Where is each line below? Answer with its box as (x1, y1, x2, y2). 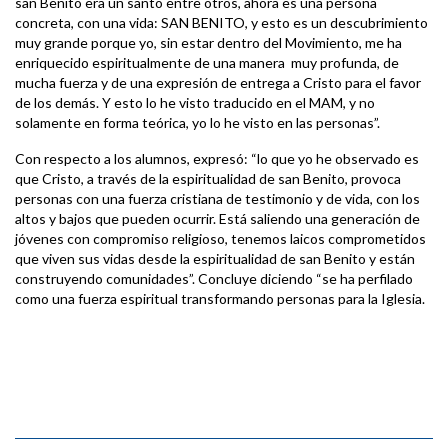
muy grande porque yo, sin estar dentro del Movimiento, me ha (15, 33, 405, 51)
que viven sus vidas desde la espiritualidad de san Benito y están (15, 249, 415, 267)
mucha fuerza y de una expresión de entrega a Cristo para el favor (15, 73, 421, 91)
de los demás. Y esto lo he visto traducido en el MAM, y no (15, 93, 375, 111)
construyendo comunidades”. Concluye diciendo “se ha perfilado (15, 269, 413, 287)
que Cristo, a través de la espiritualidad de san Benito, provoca (15, 169, 401, 187)
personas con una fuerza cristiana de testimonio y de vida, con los (15, 189, 420, 207)
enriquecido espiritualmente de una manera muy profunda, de (15, 53, 399, 71)
